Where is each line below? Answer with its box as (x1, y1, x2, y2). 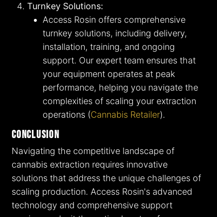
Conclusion (12, 128, 60, 142)
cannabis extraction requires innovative (12, 159, 168, 170)
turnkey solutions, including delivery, (43, 28, 187, 39)
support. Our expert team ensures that (43, 55, 196, 66)
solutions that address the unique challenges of (12, 173, 201, 184)
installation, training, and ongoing (43, 42, 175, 52)
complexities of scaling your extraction (43, 96, 196, 107)
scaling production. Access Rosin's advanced (12, 186, 192, 197)
